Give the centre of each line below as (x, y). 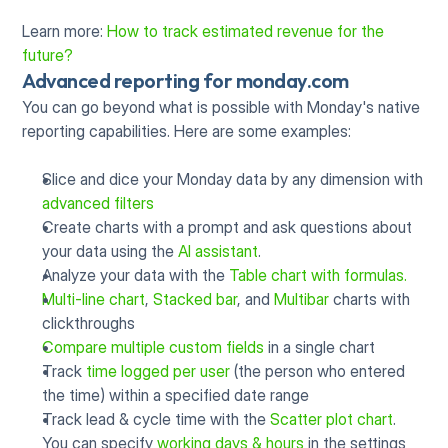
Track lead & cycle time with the (156, 418)
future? (48, 54)
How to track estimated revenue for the (246, 30)
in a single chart (320, 346)
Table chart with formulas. (318, 274)
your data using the (110, 250)
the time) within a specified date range (176, 394)
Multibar (302, 298)
